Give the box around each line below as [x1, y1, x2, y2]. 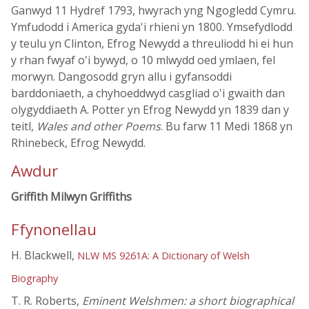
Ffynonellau [11, 219, 97, 241]
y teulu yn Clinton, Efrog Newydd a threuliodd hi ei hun [11, 36, 293, 51]
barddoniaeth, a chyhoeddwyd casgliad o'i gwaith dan [11, 86, 285, 101]
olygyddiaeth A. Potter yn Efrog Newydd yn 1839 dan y [11, 102, 289, 117]
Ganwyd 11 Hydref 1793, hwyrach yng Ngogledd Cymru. [11, 3, 296, 18]
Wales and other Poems [37, 119, 161, 134]
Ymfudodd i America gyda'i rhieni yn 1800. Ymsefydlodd [11, 19, 292, 34]
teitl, [11, 119, 37, 134]
